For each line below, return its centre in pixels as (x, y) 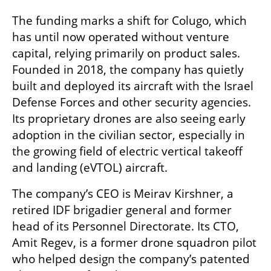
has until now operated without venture (121, 37)
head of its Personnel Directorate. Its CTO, (126, 226)
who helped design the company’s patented (131, 259)
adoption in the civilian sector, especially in (129, 135)
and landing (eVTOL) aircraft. (90, 167)
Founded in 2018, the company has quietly (128, 69)
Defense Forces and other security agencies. (132, 102)
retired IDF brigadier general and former (122, 210)
